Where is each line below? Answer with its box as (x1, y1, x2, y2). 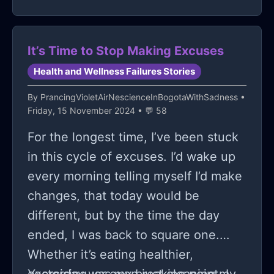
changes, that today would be (28, 188, 199, 204)
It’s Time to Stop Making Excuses (28, 43, 224, 59)
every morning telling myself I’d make (28, 169, 242, 184)
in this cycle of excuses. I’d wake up (28, 149, 235, 165)
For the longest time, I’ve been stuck (28, 130, 239, 145)
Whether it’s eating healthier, (28, 247, 193, 262)
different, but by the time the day (28, 208, 220, 223)
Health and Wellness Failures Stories (33, 65, 195, 78)
